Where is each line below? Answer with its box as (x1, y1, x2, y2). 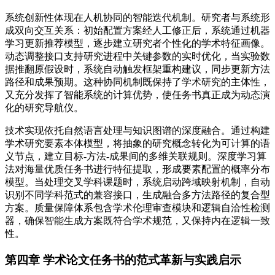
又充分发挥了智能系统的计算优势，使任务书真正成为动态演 (5, 89, 270, 100)
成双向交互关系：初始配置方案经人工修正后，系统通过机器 (5, 25, 270, 36)
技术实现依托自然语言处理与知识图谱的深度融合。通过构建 (5, 125, 270, 136)
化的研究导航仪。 (5, 102, 83, 113)
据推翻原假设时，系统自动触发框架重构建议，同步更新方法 (5, 63, 270, 74)
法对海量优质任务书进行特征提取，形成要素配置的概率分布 (5, 163, 270, 174)
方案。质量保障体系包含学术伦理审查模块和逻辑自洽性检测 (5, 202, 270, 213)
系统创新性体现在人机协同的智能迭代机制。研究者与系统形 (5, 12, 270, 23)
